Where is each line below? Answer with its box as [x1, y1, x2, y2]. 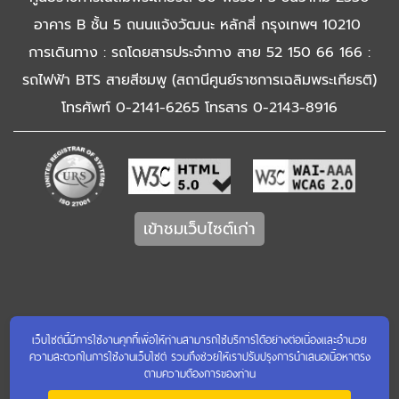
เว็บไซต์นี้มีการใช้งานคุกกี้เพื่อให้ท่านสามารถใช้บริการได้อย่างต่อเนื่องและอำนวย [32, 328, 367, 349]
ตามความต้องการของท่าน [143, 362, 256, 383]
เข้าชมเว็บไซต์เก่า [143, 216, 256, 241]
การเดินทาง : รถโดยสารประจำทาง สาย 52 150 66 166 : [28, 41, 370, 63]
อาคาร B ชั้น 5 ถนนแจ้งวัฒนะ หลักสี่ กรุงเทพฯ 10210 [33, 13, 366, 36]
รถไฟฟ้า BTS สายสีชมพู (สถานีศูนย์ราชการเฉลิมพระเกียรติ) [22, 69, 377, 91]
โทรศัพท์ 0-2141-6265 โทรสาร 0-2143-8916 [61, 96, 338, 118]
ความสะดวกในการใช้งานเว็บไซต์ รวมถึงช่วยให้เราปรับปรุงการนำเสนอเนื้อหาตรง [28, 345, 370, 366]
